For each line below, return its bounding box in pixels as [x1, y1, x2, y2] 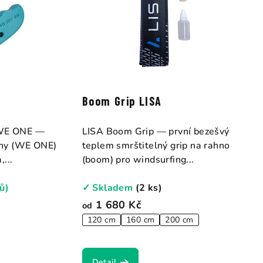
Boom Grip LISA [82, 94, 163, 109]
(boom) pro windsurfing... [82, 153, 194, 167]
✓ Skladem [82, 181, 136, 195]
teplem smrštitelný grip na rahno [82, 139, 230, 153]
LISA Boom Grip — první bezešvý [82, 125, 230, 139]
